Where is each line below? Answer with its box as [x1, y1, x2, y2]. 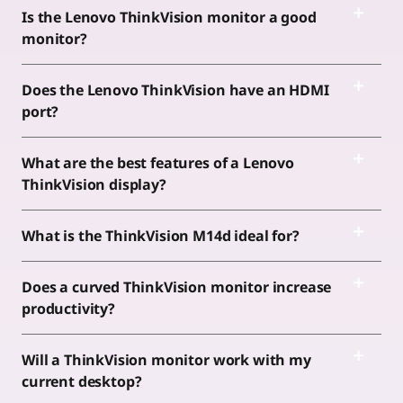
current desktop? [22, 371, 146, 391]
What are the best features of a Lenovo [22, 152, 294, 173]
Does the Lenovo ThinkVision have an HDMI [22, 79, 329, 100]
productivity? [22, 298, 119, 318]
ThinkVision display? [22, 174, 166, 194]
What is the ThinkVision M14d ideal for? [22, 225, 300, 246]
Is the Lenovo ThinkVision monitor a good [22, 6, 317, 27]
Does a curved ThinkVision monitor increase [22, 276, 332, 297]
